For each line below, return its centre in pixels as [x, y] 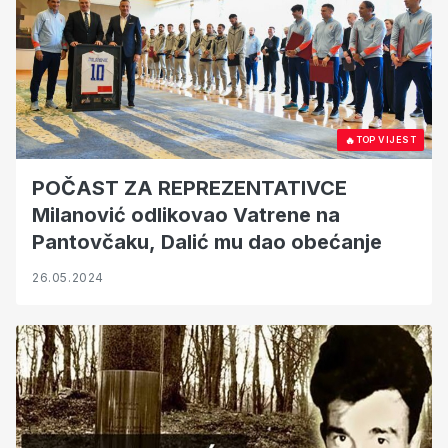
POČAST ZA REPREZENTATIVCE [189, 188]
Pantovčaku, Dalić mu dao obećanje [207, 242]
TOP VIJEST [385, 140]
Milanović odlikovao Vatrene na [186, 215]
